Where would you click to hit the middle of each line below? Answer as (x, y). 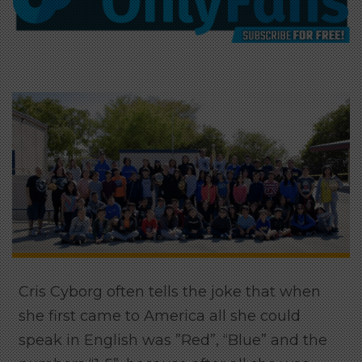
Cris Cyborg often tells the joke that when (170, 291)
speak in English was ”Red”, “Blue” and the (173, 340)
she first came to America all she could (160, 316)
